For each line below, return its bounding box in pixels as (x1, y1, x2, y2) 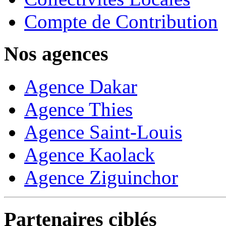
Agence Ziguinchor (24, 166, 178, 189)
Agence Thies (24, 98, 133, 121)
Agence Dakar (24, 76, 137, 98)
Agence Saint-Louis (24, 121, 182, 143)
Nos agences (4, 42, 108, 66)
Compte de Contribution (24, 10, 218, 32)
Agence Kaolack (24, 144, 155, 166)
